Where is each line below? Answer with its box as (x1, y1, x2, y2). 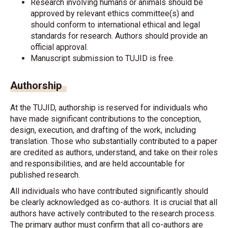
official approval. (31, 42, 88, 52)
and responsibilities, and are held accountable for (10, 159, 185, 168)
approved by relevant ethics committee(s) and (31, 9, 194, 18)
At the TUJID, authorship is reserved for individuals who (10, 103, 208, 112)
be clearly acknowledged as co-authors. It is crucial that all (10, 197, 217, 207)
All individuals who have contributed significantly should (10, 186, 208, 196)
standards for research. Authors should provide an (31, 31, 208, 41)
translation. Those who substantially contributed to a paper (10, 136, 217, 146)
